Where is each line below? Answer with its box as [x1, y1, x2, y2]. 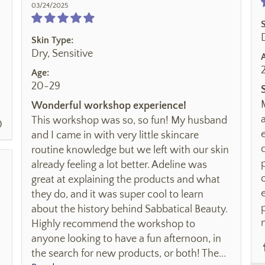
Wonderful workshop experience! [31, 99, 186, 112]
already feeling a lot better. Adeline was [31, 159, 207, 171]
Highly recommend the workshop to [31, 218, 195, 230]
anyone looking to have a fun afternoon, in [31, 232, 221, 245]
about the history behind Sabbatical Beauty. [31, 203, 228, 215]
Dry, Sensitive [31, 47, 93, 60]
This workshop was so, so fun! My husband [31, 114, 227, 127]
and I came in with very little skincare [31, 129, 199, 141]
